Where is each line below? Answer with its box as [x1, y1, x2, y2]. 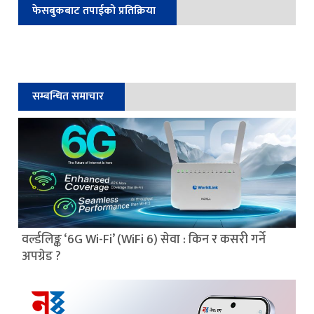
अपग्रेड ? [22, 245, 62, 267]
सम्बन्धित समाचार [32, 86, 104, 106]
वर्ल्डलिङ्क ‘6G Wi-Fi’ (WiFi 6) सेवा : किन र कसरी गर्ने [22, 228, 266, 250]
